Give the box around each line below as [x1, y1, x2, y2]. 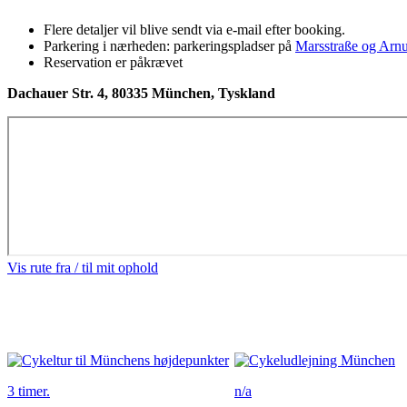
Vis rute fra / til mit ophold [7, 260, 158, 275]
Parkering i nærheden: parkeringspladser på [44, 38, 295, 54]
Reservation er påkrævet [44, 55, 183, 70]
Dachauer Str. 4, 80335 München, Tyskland [7, 85, 275, 101]
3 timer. [7, 383, 50, 399]
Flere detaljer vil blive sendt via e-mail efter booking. [44, 22, 345, 37]
